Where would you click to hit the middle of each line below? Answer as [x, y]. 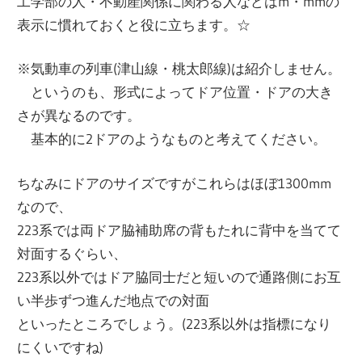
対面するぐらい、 [72, 253]
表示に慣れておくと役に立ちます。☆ [134, 24]
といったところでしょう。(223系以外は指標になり [175, 323]
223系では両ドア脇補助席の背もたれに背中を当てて [179, 229]
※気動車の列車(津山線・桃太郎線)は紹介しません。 [179, 69]
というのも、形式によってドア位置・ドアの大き [175, 92]
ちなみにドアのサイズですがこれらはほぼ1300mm [175, 183]
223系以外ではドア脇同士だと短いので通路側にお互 [179, 276]
